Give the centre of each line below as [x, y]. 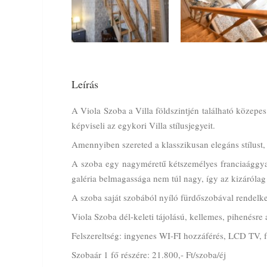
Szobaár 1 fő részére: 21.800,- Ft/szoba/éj [149, 254]
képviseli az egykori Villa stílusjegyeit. [143, 125]
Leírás [85, 84]
